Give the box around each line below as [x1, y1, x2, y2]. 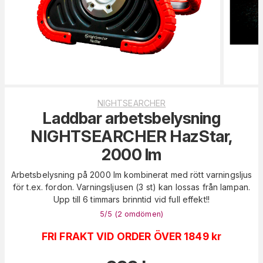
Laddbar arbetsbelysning [42, 108, 221, 128]
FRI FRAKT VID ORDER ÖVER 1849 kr [41, 230, 222, 242]
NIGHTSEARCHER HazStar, [31, 126, 232, 146]
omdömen [124, 209, 161, 218]
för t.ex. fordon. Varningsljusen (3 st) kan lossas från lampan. [12, 181, 251, 192]
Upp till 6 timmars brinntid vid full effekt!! [53, 194, 210, 204]
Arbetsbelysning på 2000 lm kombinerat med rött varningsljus [11, 169, 252, 180]
